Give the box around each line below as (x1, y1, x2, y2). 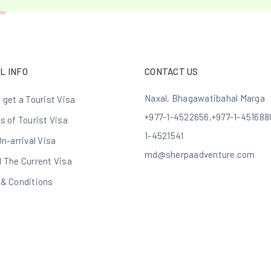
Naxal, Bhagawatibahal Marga (145, 93, 265, 103)
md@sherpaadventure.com (145, 149, 255, 160)
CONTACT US (145, 66, 198, 77)
